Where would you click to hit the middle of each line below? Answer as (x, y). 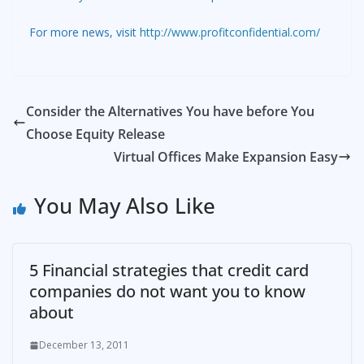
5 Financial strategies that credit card (169, 271)
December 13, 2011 (84, 345)
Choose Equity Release (95, 134)
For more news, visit (84, 32)
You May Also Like (125, 206)
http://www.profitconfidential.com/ (230, 32)
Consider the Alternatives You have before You (170, 112)
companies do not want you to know (167, 292)
